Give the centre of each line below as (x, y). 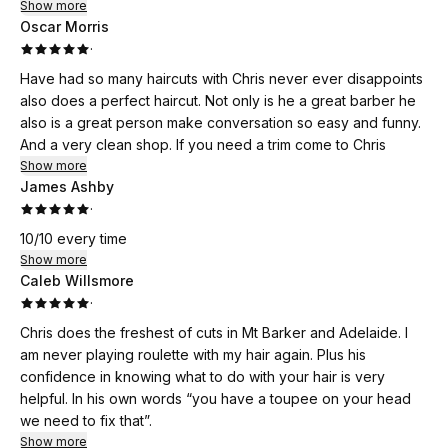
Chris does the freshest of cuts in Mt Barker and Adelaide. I (214, 332)
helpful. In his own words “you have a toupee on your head (215, 398)
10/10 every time (73, 238)
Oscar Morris (64, 26)
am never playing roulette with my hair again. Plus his (193, 354)
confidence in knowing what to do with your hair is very (202, 376)
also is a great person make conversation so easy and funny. (220, 122)
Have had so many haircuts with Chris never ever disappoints (221, 78)
